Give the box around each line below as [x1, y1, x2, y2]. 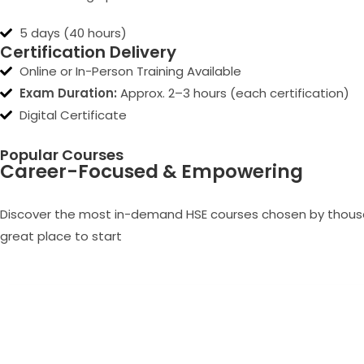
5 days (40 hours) [19, 24, 127, 41]
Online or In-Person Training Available [19, 63, 241, 80]
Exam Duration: [19, 84, 117, 102]
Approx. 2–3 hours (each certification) [116, 84, 349, 102]
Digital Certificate [19, 106, 127, 123]
